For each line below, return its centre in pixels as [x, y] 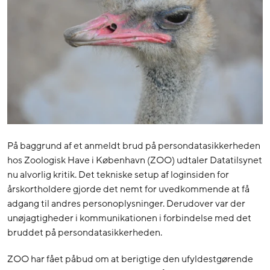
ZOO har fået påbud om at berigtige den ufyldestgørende [130, 259]
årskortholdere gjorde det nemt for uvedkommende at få [128, 190]
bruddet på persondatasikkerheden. [85, 233]
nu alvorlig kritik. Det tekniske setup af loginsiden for [118, 175]
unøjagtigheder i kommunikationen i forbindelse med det [129, 218]
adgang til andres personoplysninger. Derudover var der [126, 204]
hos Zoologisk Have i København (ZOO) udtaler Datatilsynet [135, 161]
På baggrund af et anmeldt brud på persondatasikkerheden [134, 146]
